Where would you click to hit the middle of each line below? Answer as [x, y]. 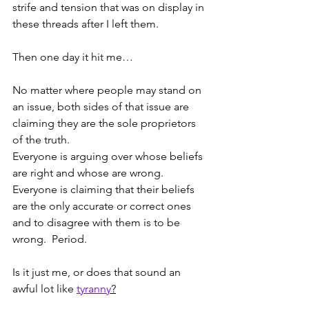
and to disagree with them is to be [98, 223]
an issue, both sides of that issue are [102, 107]
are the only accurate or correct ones [103, 206]
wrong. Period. [54, 239]
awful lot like [44, 289]
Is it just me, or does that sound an [98, 272]
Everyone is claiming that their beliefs [105, 190]
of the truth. [44, 140]
